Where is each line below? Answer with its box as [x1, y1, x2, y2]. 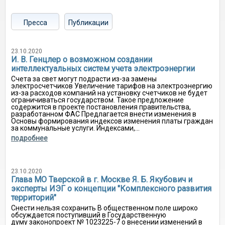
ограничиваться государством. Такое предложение [11, 96, 184, 104]
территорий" [11, 193, 56, 202]
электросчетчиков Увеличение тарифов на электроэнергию [11, 82, 212, 90]
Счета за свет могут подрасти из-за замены [11, 75, 157, 83]
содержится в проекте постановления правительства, [11, 103, 191, 111]
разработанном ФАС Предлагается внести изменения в [11, 110, 196, 118]
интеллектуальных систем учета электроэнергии [11, 64, 195, 73]
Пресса [23, 19, 47, 27]
